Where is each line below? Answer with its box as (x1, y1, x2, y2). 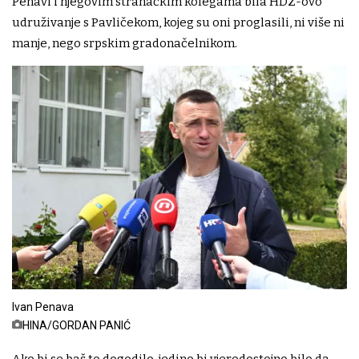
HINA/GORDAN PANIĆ (22, 319, 131, 332)
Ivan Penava (12, 301, 74, 313)
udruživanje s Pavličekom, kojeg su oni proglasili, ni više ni (12, 15, 345, 30)
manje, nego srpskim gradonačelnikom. (12, 36, 237, 51)
